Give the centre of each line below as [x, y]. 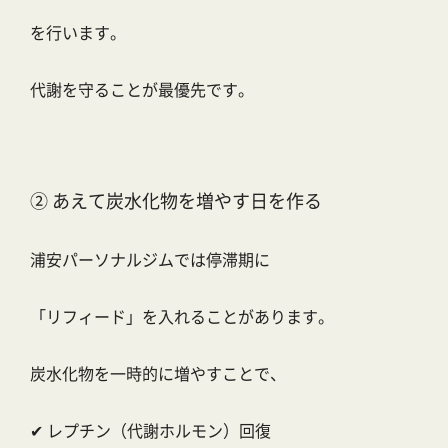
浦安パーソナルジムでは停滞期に [150, 259]
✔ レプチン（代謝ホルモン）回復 [150, 430]
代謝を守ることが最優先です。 [142, 89]
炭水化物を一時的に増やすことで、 [158, 373]
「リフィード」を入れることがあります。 [182, 316]
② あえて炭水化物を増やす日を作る [176, 200]
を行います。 [78, 32]
